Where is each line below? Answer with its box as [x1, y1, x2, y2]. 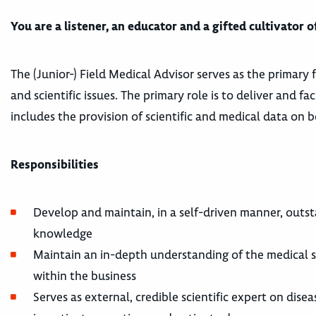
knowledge [33, 226, 95, 241]
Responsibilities [11, 157, 104, 172]
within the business [33, 268, 139, 284]
